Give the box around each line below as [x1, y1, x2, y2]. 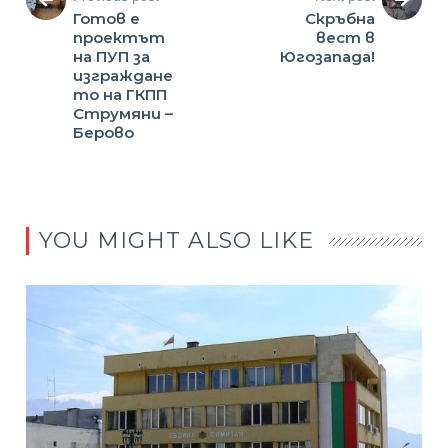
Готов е [73, 8, 141, 28]
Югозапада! [279, 46, 375, 66]
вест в [315, 27, 375, 47]
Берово [73, 122, 135, 142]
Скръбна [304, 8, 375, 28]
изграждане [73, 65, 174, 85]
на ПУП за [73, 46, 151, 66]
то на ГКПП [73, 84, 168, 104]
